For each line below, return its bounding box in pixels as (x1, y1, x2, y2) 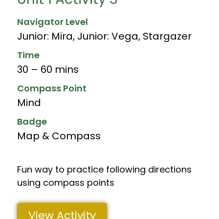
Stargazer (143, 29, 192, 43)
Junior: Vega (77, 29, 138, 43)
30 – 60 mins (17, 62, 79, 76)
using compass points (17, 176, 114, 189)
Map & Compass (17, 129, 101, 143)
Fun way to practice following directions (17, 163, 192, 175)
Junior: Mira (17, 29, 73, 43)
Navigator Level (17, 15, 88, 28)
